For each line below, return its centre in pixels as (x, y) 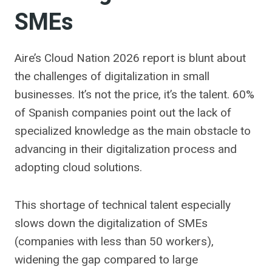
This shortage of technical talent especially (123, 205)
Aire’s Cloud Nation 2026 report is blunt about (130, 58)
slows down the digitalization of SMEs (111, 223)
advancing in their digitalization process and (126, 149)
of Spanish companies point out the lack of (123, 113)
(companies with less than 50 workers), (114, 241)
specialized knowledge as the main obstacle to (133, 131)
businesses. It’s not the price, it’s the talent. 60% (134, 94)
